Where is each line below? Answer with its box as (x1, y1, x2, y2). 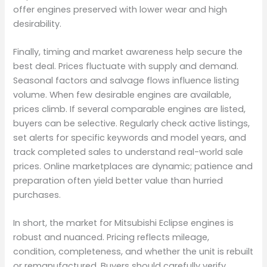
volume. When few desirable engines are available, (13, 88, 232, 101)
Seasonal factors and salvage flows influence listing (13, 74, 240, 86)
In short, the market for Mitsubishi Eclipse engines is (13, 217, 234, 229)
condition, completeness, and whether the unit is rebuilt (13, 246, 254, 258)
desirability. (13, 17, 62, 30)
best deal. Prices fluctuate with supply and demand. (13, 60, 239, 72)
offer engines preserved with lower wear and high (13, 3, 228, 15)
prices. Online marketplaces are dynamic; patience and (13, 160, 253, 172)
